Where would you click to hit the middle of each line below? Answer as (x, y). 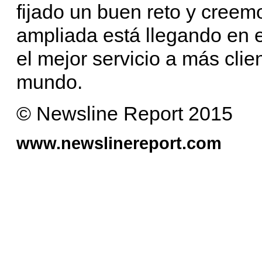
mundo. (49, 82)
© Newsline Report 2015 (125, 113)
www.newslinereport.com (119, 143)
